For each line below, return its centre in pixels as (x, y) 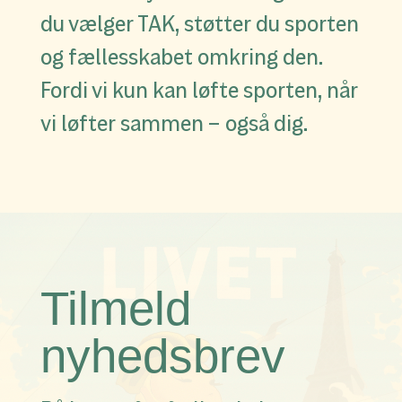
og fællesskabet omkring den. (182, 57)
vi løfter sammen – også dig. (174, 124)
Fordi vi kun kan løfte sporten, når (199, 91)
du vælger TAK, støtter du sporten (199, 24)
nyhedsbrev (162, 356)
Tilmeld (115, 308)
